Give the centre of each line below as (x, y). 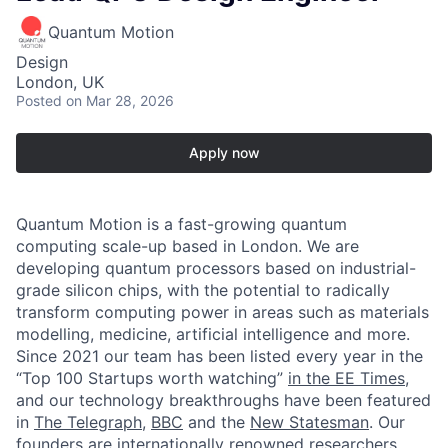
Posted (39, 101)
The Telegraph (88, 422)
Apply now (224, 153)
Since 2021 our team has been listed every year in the (219, 356)
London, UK (60, 82)
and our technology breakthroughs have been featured (223, 400)
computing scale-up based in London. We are (187, 246)
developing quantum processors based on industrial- (216, 268)
